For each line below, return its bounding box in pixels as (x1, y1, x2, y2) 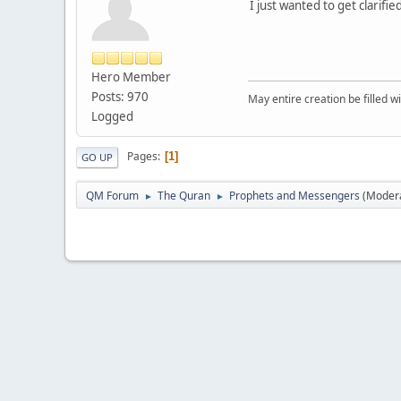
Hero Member (91, 68, 171, 85)
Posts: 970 (91, 88, 149, 105)
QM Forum (86, 187, 139, 203)
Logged (91, 107, 133, 124)
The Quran (158, 187, 210, 203)
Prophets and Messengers (229, 187, 360, 203)
